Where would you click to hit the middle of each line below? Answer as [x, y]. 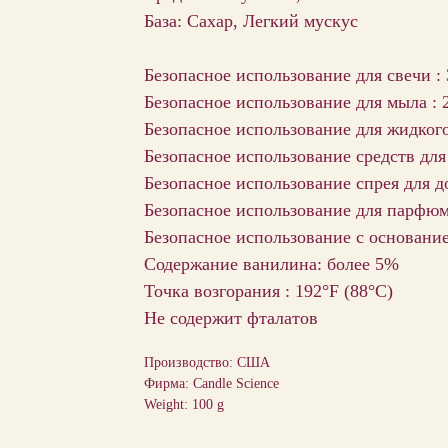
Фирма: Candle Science [211, 383]
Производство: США [207, 362]
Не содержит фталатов [231, 317]
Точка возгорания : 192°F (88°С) [268, 290]
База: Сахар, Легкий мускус [251, 20]
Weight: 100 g [184, 404]
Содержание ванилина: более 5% [271, 263]
